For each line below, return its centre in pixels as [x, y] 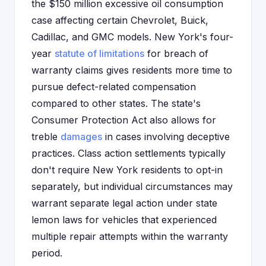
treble [46, 137]
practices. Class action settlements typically [129, 153]
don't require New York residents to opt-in [127, 170]
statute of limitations [99, 53]
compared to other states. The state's [116, 103]
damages [81, 137]
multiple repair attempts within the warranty [130, 236]
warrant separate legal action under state [124, 203]
